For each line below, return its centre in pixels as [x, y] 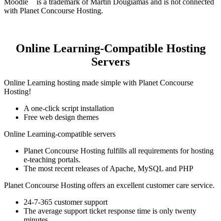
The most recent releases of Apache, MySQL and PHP [109, 169]
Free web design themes [61, 117]
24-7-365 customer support [66, 202]
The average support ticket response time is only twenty [110, 211]
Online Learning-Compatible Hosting [110, 49]
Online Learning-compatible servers [60, 134]
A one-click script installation [69, 109]
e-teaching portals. [52, 160]
